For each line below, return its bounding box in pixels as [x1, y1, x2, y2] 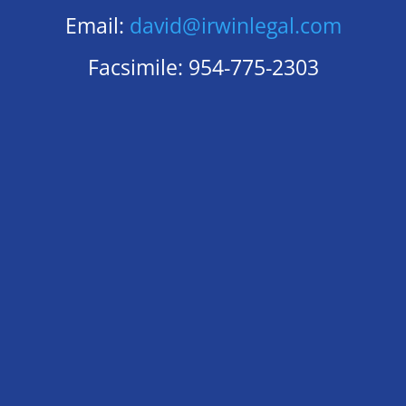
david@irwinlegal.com [129, 11, 342, 41]
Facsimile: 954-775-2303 [87, 53, 319, 82]
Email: [64, 11, 130, 41]
